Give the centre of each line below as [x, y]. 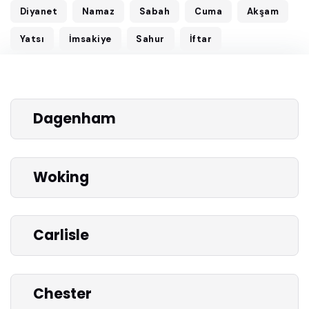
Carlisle [61, 236]
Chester [62, 294]
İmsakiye [90, 39]
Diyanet [39, 12]
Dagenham [74, 119]
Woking [61, 177]
